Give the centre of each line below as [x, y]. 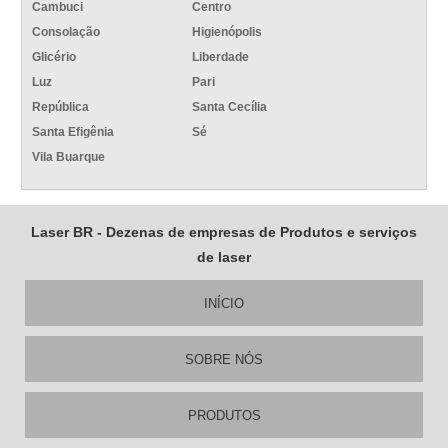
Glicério [54, 57]
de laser [224, 257]
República [61, 107]
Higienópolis [227, 32]
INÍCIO [224, 304]
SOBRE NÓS [224, 360]
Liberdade [221, 57]
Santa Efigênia [73, 132]
